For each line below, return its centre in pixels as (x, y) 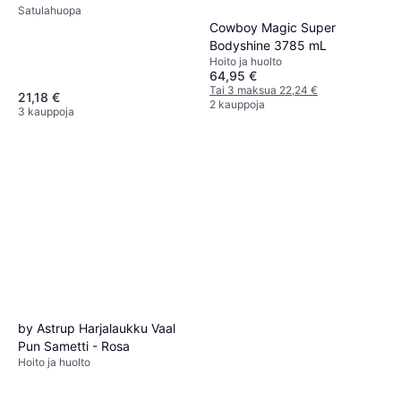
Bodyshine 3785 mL (268, 46)
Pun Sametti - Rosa (74, 346)
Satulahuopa (50, 10)
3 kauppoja (46, 112)
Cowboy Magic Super (273, 28)
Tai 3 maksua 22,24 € (264, 90)
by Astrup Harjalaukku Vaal (97, 328)
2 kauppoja (237, 105)
